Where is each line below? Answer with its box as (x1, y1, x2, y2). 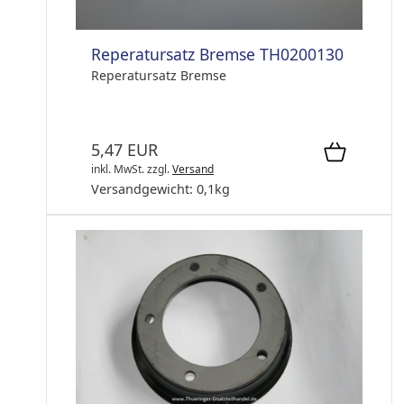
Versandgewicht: (91, 180, 197, 198)
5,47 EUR (91, 139, 158, 161)
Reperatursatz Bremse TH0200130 (91, 43, 344, 66)
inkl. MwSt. (91, 161, 144, 178)
